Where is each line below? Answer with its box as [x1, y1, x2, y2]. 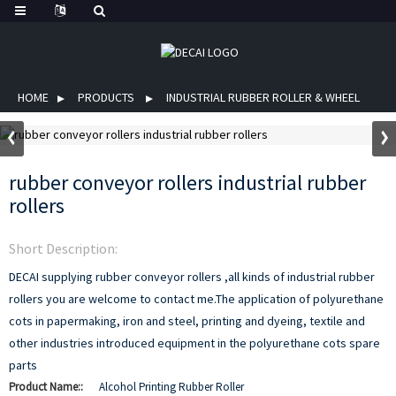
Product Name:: [9, 379, 86, 394]
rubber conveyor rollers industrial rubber [9, 169, 366, 196]
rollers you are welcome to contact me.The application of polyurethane [9, 291, 384, 307]
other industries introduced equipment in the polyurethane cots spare [9, 335, 380, 351]
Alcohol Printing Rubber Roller [99, 379, 244, 394]
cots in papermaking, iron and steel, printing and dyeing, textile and [9, 313, 365, 329]
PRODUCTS [78, 89, 134, 105]
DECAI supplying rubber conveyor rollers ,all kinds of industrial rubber [9, 269, 375, 285]
